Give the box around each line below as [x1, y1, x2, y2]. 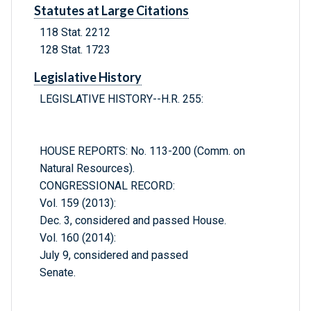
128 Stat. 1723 [40, 43, 110, 57]
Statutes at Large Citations [34, 3, 189, 19]
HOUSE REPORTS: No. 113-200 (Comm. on [40, 144, 245, 158]
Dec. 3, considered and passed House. [40, 214, 226, 228]
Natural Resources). [40, 162, 135, 176]
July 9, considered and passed [40, 249, 188, 262]
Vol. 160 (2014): [40, 231, 116, 245]
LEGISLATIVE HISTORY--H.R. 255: [40, 92, 203, 106]
